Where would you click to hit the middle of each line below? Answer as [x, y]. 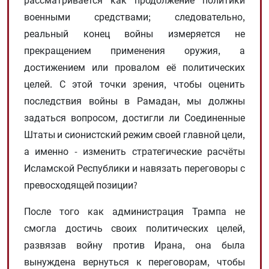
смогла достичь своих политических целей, [134, 228]
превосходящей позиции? [81, 185]
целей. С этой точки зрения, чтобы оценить [134, 84]
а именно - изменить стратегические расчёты [134, 151]
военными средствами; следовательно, [134, 17]
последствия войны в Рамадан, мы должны [134, 101]
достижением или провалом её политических [134, 67]
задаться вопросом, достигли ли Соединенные [134, 117]
